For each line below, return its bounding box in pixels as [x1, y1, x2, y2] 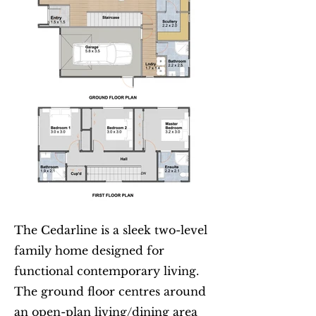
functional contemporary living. [14, 264, 199, 278]
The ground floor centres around [14, 284, 206, 298]
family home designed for [14, 243, 164, 257]
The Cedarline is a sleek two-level [14, 223, 207, 237]
